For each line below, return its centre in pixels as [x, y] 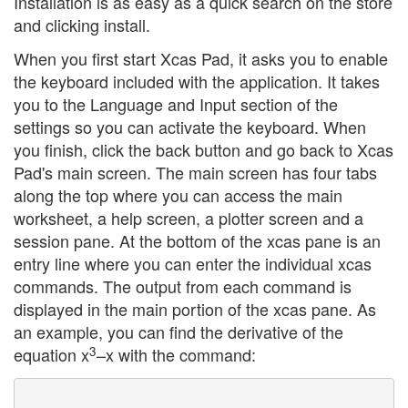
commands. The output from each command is [183, 286]
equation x [51, 355]
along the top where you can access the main [178, 195]
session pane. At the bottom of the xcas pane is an [197, 241]
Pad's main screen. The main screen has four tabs [195, 173]
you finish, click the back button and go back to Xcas [204, 150]
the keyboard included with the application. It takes [197, 82]
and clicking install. [82, 24]
